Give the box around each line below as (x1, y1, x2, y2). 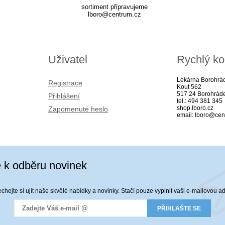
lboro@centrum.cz (87, 11, 141, 18)
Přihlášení (48, 92, 80, 100)
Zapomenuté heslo (48, 105, 108, 113)
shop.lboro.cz (177, 104, 213, 111)
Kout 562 (177, 83, 201, 90)
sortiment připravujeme (81, 3, 148, 11)
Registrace (48, 79, 82, 87)
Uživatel (48, 53, 87, 66)
